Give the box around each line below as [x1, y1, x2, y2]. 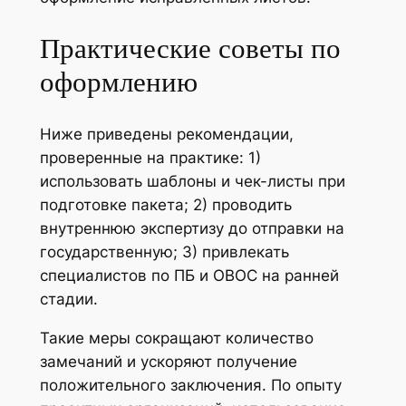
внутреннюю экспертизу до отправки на [39, 219, 344, 238]
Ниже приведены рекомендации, [39, 125, 294, 144]
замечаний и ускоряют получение [39, 353, 297, 372]
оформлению [39, 63, 198, 101]
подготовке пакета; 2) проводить [39, 196, 292, 215]
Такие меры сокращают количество [39, 329, 314, 348]
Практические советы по [39, 29, 341, 68]
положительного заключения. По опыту [39, 376, 342, 395]
